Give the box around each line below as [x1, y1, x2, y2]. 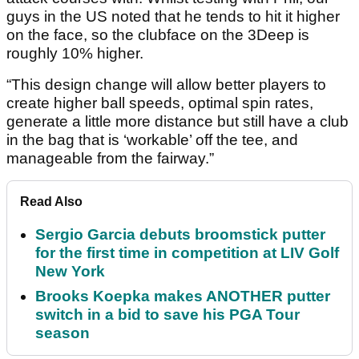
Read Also [20, 195, 83, 209]
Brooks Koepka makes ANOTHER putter [35, 288, 330, 305]
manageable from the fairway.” [6, 150, 214, 167]
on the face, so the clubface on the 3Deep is [6, 26, 309, 44]
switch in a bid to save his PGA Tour [35, 306, 300, 324]
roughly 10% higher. [6, 45, 143, 63]
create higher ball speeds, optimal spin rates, [6, 95, 313, 112]
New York [35, 263, 105, 280]
